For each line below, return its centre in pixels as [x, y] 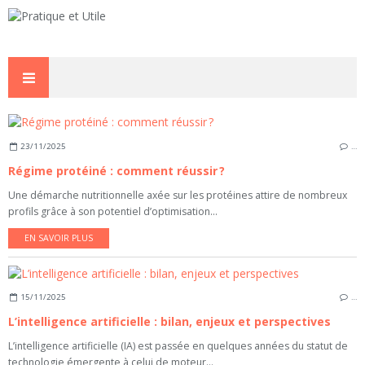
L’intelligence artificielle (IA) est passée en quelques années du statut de [178, 346]
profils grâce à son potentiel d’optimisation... [113, 211]
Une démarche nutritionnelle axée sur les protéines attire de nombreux [178, 195]
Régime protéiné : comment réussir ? [117, 170]
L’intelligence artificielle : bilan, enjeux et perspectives [169, 322]
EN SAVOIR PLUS [59, 237]
